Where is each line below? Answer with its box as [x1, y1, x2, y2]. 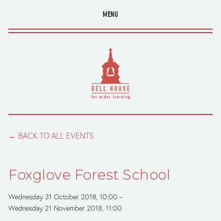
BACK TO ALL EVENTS [18, 131, 94, 141]
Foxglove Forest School [8, 166, 171, 183]
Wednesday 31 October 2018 [8, 192, 96, 201]
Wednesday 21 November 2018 [8, 204, 102, 213]
